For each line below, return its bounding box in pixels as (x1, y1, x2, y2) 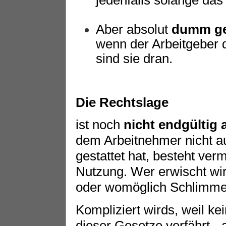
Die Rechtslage (76, 95, 168, 109)
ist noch (76, 118, 124, 132)
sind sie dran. (96, 51, 173, 66)
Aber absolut (96, 22, 172, 36)
